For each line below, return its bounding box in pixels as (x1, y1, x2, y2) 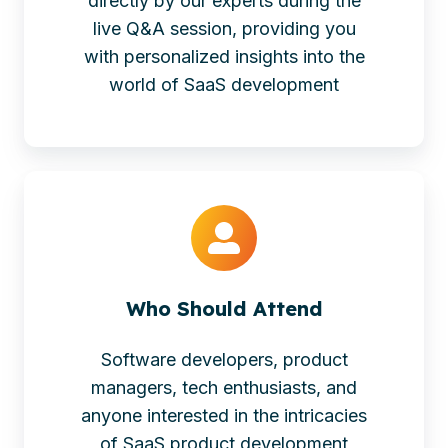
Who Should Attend (125, 295, 323, 321)
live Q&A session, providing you (92, 18, 356, 40)
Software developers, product (100, 348, 348, 370)
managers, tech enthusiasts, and (91, 376, 357, 398)
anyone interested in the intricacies (81, 404, 367, 426)
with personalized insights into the (83, 46, 365, 68)
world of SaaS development (109, 74, 339, 96)
